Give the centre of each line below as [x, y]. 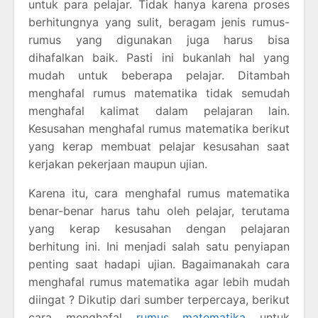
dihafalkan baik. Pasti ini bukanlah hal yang [159, 57]
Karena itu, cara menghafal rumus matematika [159, 193]
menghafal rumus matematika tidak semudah [159, 93]
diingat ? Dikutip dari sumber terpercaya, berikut [159, 299]
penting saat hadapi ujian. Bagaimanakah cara [159, 264]
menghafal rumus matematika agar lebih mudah [159, 281]
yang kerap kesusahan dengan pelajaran [159, 228]
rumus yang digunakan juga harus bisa [159, 39]
